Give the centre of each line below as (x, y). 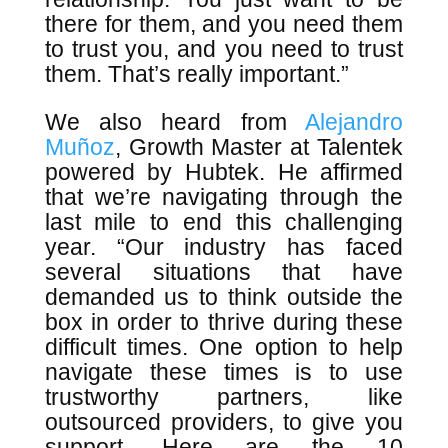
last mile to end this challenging (224, 222)
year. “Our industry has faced (224, 247)
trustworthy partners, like (224, 397)
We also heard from (175, 122)
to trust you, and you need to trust (224, 49)
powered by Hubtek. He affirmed (224, 172)
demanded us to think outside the (224, 297)
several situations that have (224, 272)
